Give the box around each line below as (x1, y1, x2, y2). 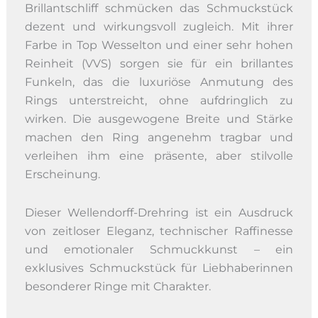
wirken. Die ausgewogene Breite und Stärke (24, 111, 294, 126)
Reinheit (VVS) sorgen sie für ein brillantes (24, 56, 294, 70)
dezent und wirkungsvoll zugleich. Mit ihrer (24, 19, 294, 33)
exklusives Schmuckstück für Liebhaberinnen (24, 261, 294, 275)
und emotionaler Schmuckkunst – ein (24, 242, 294, 256)
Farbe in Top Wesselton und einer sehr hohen (24, 38, 294, 52)
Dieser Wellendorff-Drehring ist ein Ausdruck (24, 205, 294, 219)
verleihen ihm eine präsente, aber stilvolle (24, 148, 294, 163)
